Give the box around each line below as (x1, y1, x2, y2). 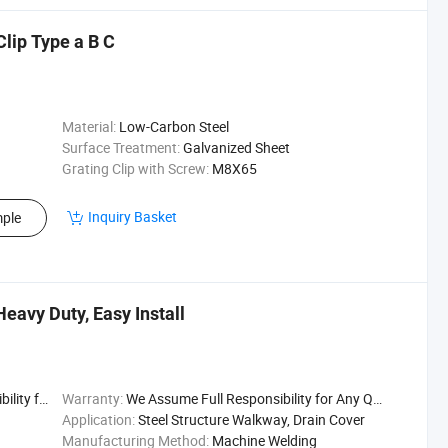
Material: (61, 117, 116, 136)
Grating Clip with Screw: (61, 159, 209, 178)
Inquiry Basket (88, 207, 177, 226)
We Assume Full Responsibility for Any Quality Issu (125, 389, 373, 408)
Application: (61, 410, 135, 429)
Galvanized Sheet (182, 138, 290, 157)
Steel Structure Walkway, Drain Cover (137, 410, 365, 429)
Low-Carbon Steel (118, 117, 229, 136)
